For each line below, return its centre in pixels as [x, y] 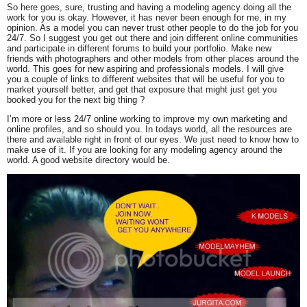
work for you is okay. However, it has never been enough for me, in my [147, 18]
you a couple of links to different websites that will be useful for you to [146, 79]
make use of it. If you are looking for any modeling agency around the [145, 149]
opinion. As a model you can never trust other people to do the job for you [152, 28]
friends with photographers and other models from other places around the [153, 59]
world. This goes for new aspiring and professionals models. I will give [145, 69]
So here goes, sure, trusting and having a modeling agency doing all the [149, 8]
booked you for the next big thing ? [76, 100]
